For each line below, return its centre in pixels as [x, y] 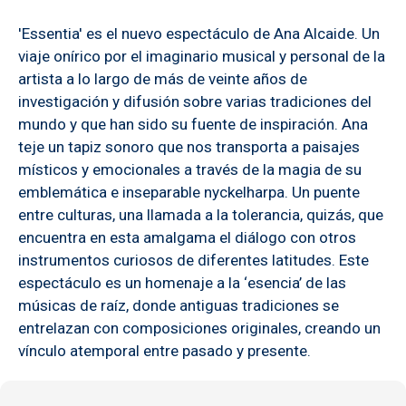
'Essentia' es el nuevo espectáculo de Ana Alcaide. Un [199, 33]
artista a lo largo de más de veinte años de [163, 78]
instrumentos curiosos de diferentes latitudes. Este [193, 260]
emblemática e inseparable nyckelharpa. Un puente [189, 192]
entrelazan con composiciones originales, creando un [199, 328]
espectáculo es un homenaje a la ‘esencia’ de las [182, 282]
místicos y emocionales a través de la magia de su [190, 169]
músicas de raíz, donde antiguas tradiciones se [179, 305]
